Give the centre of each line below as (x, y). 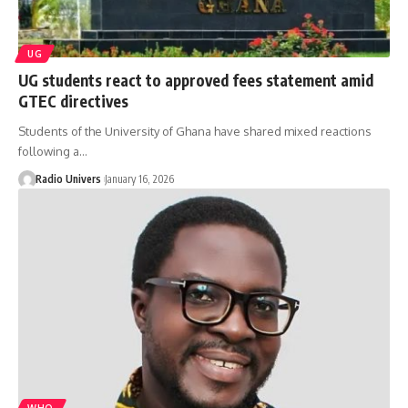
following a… (53, 151)
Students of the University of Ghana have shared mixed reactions (195, 131)
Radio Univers (68, 178)
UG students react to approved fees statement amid (196, 80)
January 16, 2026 (139, 178)
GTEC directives (73, 101)
